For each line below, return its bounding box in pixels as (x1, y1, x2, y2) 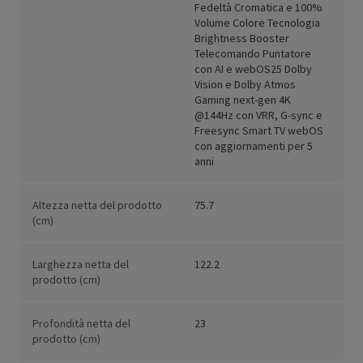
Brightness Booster (194, 31, 289, 46)
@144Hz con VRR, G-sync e (194, 108, 322, 123)
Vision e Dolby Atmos (194, 77, 296, 92)
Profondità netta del (32, 316, 130, 331)
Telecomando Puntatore (194, 46, 311, 62)
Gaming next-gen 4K (194, 92, 291, 108)
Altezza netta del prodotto (32, 198, 162, 213)
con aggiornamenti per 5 (194, 139, 313, 154)
